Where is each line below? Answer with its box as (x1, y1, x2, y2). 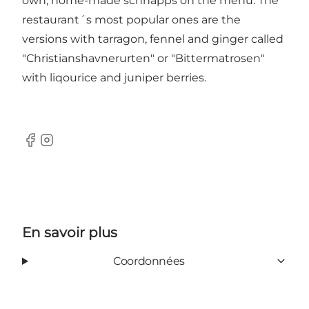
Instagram (38, 140, 94, 154)
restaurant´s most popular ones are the (22, 12, 241, 26)
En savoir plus (22, 223, 117, 241)
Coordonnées (113, 254, 185, 268)
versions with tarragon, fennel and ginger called (22, 32, 283, 46)
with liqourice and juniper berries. (22, 70, 206, 84)
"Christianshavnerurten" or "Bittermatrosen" (22, 51, 265, 65)
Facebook (21, 140, 76, 154)
